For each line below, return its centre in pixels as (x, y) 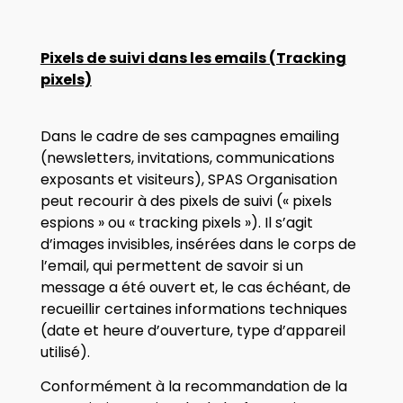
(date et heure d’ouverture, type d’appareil (193, 330)
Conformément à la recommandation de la (193, 387)
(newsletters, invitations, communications (187, 157)
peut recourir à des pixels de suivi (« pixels (186, 201)
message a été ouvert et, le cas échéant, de (195, 287)
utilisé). (65, 352)
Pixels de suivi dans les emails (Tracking (193, 58)
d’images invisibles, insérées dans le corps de (198, 244)
